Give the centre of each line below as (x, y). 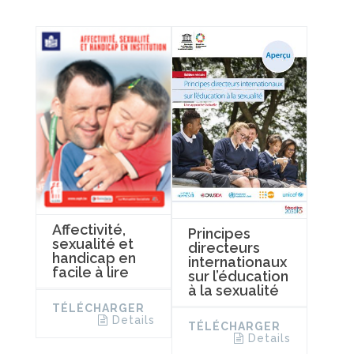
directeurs (224, 247)
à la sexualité (233, 290)
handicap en (94, 258)
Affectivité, (89, 230)
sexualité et (93, 244)
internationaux (237, 262)
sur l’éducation (238, 276)
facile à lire (90, 273)
